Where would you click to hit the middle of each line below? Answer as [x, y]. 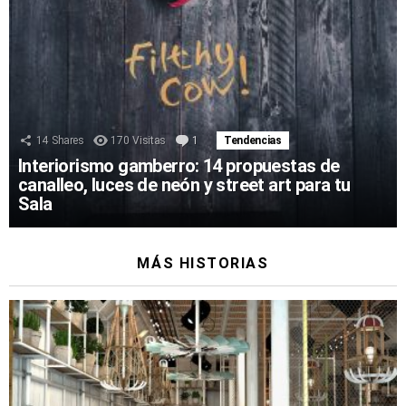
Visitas [149, 140]
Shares [68, 140]
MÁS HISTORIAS [203, 263]
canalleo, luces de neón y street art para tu [184, 185]
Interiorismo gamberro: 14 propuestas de [179, 166]
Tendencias [253, 140]
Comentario [230, 140]
